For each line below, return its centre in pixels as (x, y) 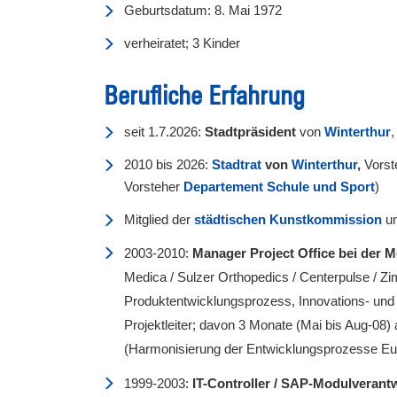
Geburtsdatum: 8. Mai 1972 (203, 10)
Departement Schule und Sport (279, 186)
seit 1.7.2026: (164, 131)
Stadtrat (237, 164)
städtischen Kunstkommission (288, 219)
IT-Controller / (235, 383)
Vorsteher (154, 186)
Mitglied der (159, 219)
